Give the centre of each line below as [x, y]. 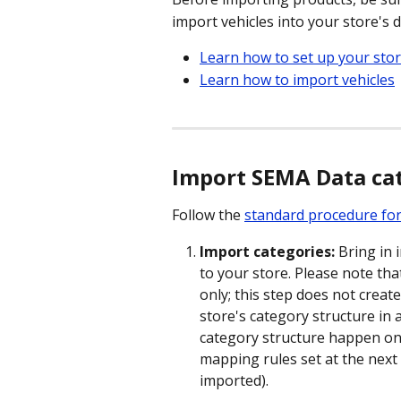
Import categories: [267, 251]
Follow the [208, 215]
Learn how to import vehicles [297, 79]
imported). [234, 380]
